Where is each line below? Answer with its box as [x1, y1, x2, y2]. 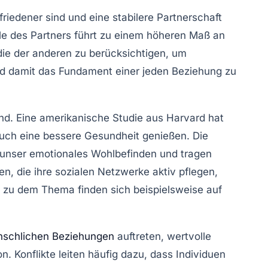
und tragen [157, 147, 212, 160]
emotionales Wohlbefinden [29, 147, 157, 160]
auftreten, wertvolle [114, 230, 211, 242]
